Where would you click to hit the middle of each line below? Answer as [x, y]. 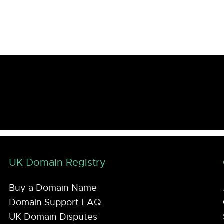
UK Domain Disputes [53, 217]
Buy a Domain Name [53, 188]
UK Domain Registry [58, 162]
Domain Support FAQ [55, 202]
